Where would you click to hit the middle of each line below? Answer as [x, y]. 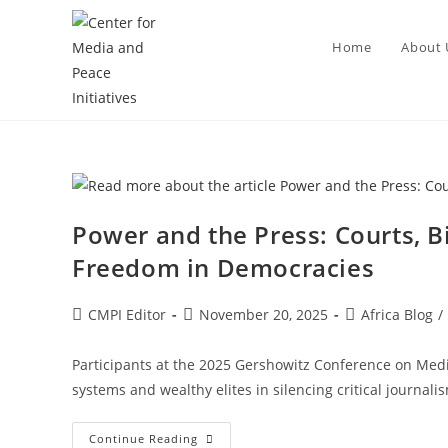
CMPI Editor [127, 314]
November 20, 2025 [263, 314]
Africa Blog [397, 314]
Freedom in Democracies [223, 267]
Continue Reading [143, 438]
